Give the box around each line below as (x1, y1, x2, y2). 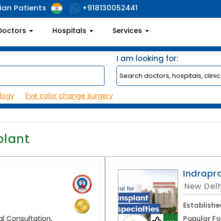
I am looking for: (116, 53, 179, 64)
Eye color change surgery (26, 91, 113, 101)
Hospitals (52, 25, 88, 36)
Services (112, 25, 144, 36)
